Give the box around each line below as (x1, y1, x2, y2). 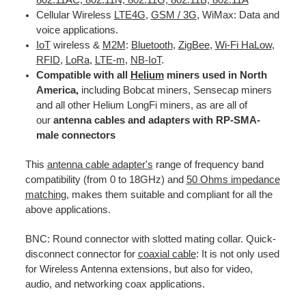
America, (36, 84, 79, 96)
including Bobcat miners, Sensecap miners (78, 84, 272, 96)
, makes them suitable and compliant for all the (66, 189, 273, 200)
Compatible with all (36, 69, 130, 81)
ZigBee (178, 39, 210, 51)
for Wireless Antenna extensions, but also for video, (25, 263, 253, 275)
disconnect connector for (25, 248, 138, 260)
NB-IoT (130, 54, 161, 66)
